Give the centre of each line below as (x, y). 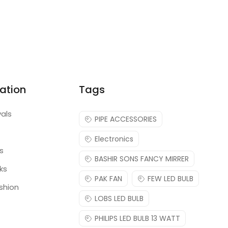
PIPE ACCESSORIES (125, 119)
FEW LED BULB (170, 179)
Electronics (114, 139)
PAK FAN (108, 179)
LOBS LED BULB (119, 198)
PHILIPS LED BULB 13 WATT (137, 218)
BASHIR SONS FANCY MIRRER (141, 159)
